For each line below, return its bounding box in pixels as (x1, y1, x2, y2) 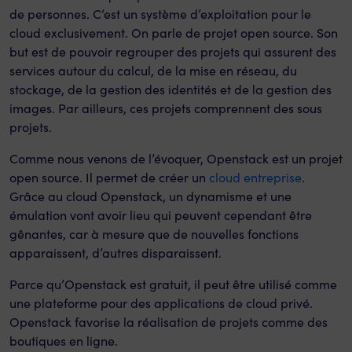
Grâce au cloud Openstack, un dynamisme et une (9, 188, 291, 204)
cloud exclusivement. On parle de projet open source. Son (9, 24, 338, 41)
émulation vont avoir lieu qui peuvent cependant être (9, 207, 312, 223)
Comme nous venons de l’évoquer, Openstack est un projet (9, 150, 343, 167)
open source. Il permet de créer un (9, 169, 209, 185)
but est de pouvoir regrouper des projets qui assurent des (9, 43, 336, 60)
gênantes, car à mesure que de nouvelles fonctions (9, 225, 299, 242)
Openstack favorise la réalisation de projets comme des (9, 313, 328, 330)
